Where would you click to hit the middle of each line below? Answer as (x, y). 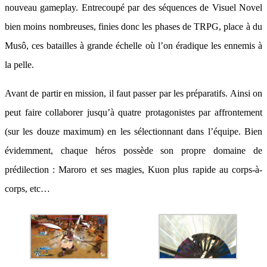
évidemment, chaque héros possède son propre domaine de (133, 150)
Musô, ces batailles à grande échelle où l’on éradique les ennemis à (133, 46)
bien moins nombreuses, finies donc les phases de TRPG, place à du (133, 27)
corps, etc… (27, 189)
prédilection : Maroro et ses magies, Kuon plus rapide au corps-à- (133, 170)
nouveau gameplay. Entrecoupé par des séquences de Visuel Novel (133, 7)
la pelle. (19, 65)
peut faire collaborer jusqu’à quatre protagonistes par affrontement (133, 112)
